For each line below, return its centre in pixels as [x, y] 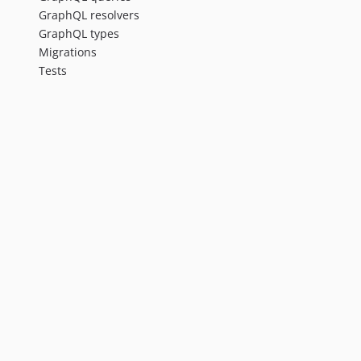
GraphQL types [79, 33]
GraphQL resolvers [89, 15]
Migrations [68, 52]
